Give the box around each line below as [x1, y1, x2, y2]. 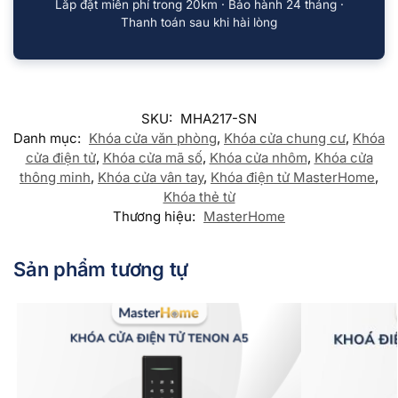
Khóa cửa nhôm [209, 149, 307, 167]
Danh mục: [13, 130, 84, 147]
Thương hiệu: [113, 208, 199, 226]
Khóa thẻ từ [163, 188, 235, 206]
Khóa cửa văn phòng [89, 130, 217, 147]
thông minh [20, 169, 91, 187]
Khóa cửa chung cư [224, 130, 346, 147]
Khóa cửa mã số [102, 149, 203, 167]
